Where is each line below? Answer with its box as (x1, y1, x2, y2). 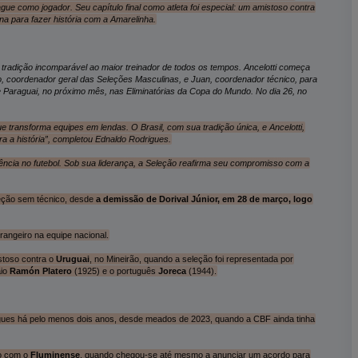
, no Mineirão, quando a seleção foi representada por (89, 253, 293, 264)
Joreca (157, 265, 186, 276)
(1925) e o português (71, 265, 158, 276)
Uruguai (55, 253, 89, 264)
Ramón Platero (9, 265, 72, 276)
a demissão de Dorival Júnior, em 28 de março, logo (95, 193, 312, 204)
